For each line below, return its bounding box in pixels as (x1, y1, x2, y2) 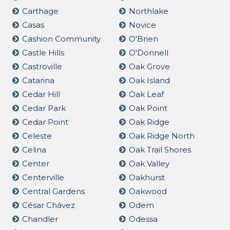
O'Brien (128, 33, 158, 44)
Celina (22, 144, 46, 155)
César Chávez (22, 200, 75, 210)
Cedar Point (22, 117, 68, 127)
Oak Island (128, 75, 170, 85)
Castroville (22, 61, 62, 71)
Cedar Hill (22, 89, 60, 99)
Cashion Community (22, 33, 101, 44)
